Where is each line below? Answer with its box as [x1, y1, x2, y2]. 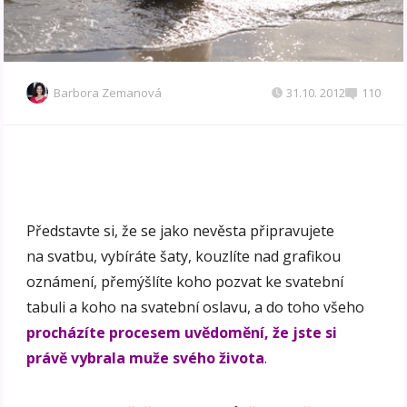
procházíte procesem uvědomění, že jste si [26, 323, 338, 343]
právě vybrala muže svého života [26, 348, 265, 369]
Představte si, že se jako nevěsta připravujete [26, 221, 335, 242]
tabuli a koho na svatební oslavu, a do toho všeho [26, 297, 365, 318]
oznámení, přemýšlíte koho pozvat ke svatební [26, 272, 344, 293]
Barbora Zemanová [54, 84, 163, 102]
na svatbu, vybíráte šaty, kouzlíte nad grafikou [26, 246, 342, 267]
